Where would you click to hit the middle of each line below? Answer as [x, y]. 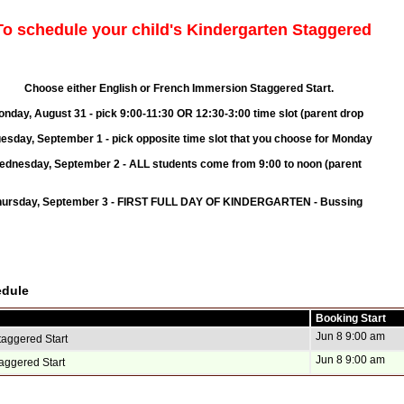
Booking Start [349, 319]
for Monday [344, 139]
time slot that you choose [249, 139]
